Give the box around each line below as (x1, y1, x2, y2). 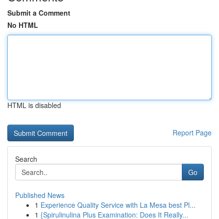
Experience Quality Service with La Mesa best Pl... (41, 200, 196, 210)
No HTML (7, 20, 38, 30)
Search (15, 154, 37, 164)
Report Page (173, 128, 212, 137)
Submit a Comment (7, 8, 70, 18)
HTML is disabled (7, 100, 61, 110)
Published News (15, 190, 65, 200)
